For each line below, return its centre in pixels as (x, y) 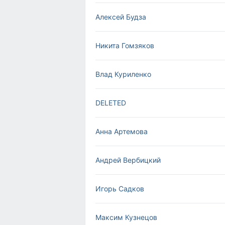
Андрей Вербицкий (128, 160)
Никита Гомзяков (125, 45)
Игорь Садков (120, 189)
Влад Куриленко (123, 74)
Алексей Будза (121, 17)
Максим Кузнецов (126, 217)
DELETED (111, 103)
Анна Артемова (122, 131)
